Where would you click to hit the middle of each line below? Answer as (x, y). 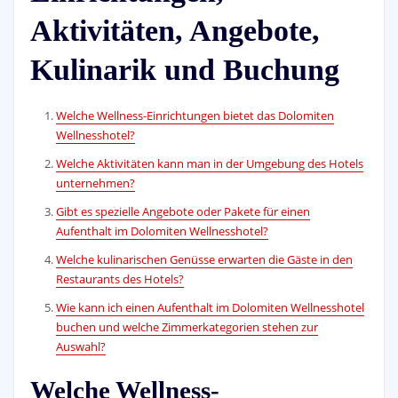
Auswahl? (81, 347)
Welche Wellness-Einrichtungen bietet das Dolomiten (195, 116)
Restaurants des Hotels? (120, 279)
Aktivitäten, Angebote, (175, 30)
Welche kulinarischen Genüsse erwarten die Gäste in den (205, 260)
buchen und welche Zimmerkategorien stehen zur (187, 327)
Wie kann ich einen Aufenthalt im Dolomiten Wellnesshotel (211, 308)
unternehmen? (96, 183)
